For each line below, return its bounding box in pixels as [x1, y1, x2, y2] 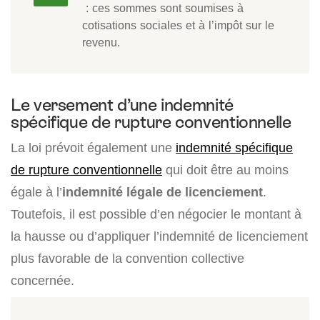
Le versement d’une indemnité [11, 95, 234, 115]
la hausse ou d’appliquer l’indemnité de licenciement [11, 229, 308, 244]
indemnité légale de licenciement [62, 184, 263, 200]
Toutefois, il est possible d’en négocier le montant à [11, 206, 301, 222]
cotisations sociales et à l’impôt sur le [82, 18, 274, 33]
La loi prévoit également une [11, 140, 176, 156]
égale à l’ [11, 184, 62, 200]
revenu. [82, 35, 120, 50]
